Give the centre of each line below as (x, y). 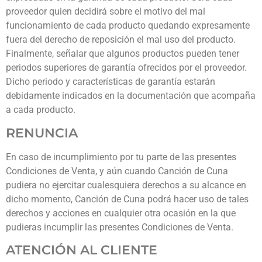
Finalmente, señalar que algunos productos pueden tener (123, 54)
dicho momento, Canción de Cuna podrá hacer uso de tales (127, 199)
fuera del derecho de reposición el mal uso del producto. (121, 40)
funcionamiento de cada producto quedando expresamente (128, 26)
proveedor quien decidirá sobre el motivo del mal (106, 12)
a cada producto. (41, 110)
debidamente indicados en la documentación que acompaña (131, 96)
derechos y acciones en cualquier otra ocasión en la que (121, 213)
